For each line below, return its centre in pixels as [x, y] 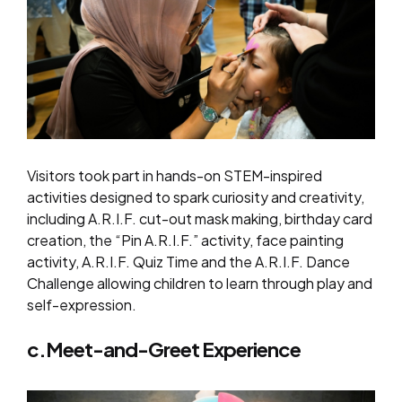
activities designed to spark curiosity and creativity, [196, 197]
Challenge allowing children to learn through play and [200, 284]
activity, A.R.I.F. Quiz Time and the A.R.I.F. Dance [188, 262]
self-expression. [82, 305]
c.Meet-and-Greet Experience [164, 350]
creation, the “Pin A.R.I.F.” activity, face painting [185, 240]
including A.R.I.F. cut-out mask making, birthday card [200, 219]
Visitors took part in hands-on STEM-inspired [175, 176]
